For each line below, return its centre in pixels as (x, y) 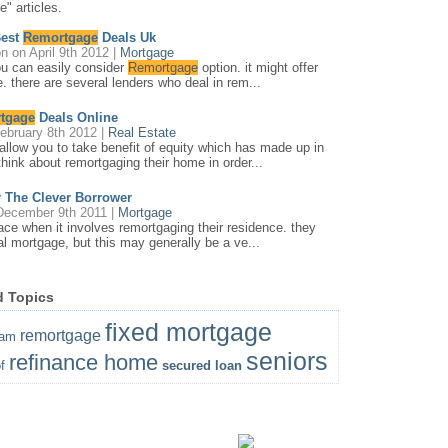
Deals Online (76, 117)
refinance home (83, 362)
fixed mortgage (188, 332)
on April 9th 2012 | (63, 52)
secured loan (201, 365)
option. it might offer (258, 67)
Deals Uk (127, 37)
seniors (286, 361)
